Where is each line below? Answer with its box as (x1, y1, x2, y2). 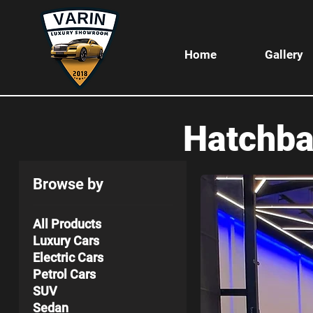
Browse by (32, 175, 103, 193)
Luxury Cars (32, 233, 99, 248)
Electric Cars (32, 250, 103, 265)
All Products (32, 217, 101, 231)
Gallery (264, 48, 303, 61)
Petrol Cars (32, 267, 96, 282)
